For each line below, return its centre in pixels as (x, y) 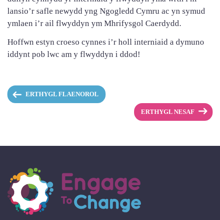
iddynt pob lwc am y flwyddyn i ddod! (74, 55)
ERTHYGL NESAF (168, 112)
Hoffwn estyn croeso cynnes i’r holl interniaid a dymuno (106, 42)
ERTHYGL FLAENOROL (62, 95)
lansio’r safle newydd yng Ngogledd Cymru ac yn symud (106, 11)
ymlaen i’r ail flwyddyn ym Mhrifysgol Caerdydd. (94, 24)
